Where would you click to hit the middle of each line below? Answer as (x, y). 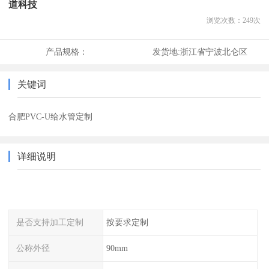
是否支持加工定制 (50, 222)
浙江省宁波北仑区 (213, 52)
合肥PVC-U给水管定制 (51, 117)
